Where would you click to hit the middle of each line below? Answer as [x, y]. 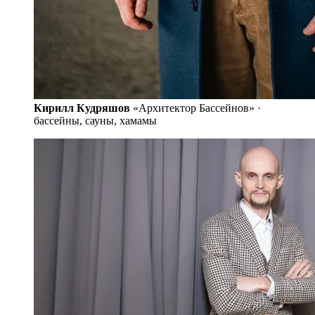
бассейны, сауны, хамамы [95, 120]
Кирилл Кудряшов [82, 108]
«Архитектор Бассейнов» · [197, 108]
